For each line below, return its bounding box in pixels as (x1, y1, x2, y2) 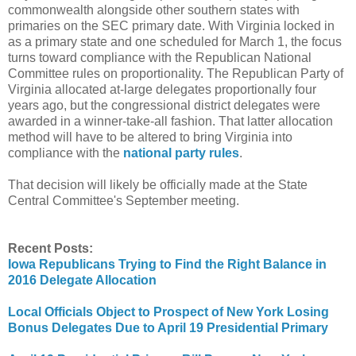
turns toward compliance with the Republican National (8, 51, 311, 65)
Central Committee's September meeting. (8, 194, 239, 208)
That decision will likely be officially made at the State (8, 178, 308, 192)
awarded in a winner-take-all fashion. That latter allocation (8, 114, 333, 129)
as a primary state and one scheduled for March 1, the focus (8, 35, 342, 49)
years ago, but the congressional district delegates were (8, 99, 320, 113)
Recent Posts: (8, 242, 93, 256)
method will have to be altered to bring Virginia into (8, 130, 292, 145)
